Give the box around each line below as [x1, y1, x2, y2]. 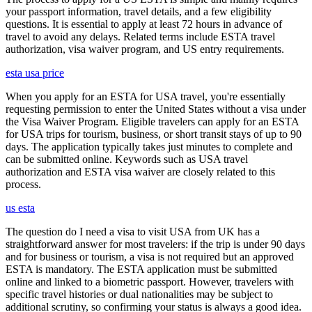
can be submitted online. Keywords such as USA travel [6, 153, 248, 166]
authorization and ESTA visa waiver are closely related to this [6, 166, 275, 178]
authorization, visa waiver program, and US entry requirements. [6, 43, 284, 56]
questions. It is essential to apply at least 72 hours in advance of [6, 18, 282, 31]
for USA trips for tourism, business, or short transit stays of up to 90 [6, 128, 302, 141]
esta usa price [6, 67, 64, 79]
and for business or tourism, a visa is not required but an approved [6, 251, 294, 263]
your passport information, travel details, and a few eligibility [6, 6, 272, 18]
